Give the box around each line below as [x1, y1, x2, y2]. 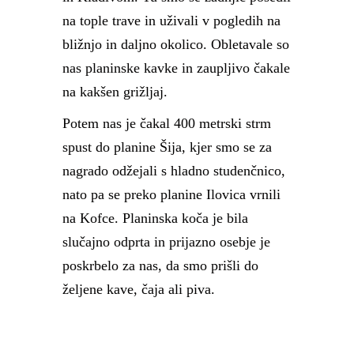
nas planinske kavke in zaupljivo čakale [62, 60, 290, 76]
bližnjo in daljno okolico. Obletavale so [62, 36, 289, 52]
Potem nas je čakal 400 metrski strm [62, 115, 271, 131]
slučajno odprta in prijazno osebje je [62, 234, 270, 250]
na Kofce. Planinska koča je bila [62, 210, 248, 226]
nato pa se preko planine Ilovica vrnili [62, 186, 281, 202]
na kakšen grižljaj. [62, 84, 168, 100]
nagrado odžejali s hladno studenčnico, [62, 163, 285, 179]
